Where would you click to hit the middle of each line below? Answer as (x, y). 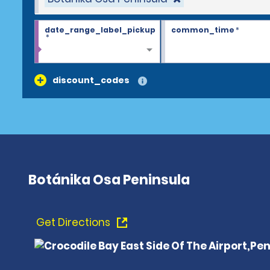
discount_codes (91, 80)
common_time (202, 30)
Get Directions (74, 222)
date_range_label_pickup (100, 30)
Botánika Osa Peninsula (109, 180)
